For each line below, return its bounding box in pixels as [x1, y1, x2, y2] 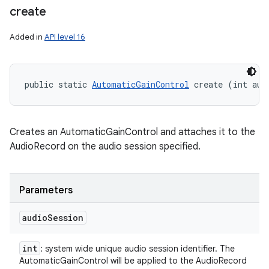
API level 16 [44, 32, 85, 42]
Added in [10, 32, 44, 42]
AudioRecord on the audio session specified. [10, 141, 201, 153]
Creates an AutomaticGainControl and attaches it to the [10, 126, 255, 138]
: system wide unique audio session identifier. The [40, 243, 235, 254]
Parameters [19, 184, 73, 196]
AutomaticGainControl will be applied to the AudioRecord [19, 255, 247, 266]
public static [25, 79, 92, 90]
